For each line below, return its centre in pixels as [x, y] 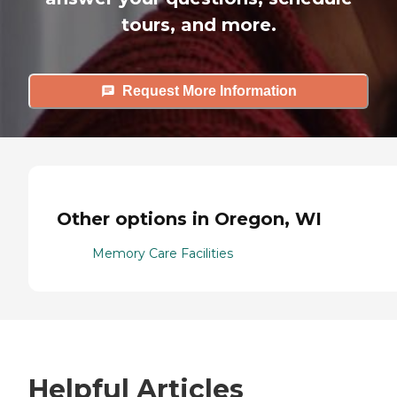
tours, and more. [198, 24]
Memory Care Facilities [163, 253]
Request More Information [209, 91]
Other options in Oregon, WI [189, 219]
